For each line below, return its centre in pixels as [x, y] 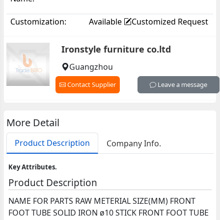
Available [107, 21]
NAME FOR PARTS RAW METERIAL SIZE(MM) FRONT [102, 201]
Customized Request [170, 21]
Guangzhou [91, 67]
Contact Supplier [91, 85]
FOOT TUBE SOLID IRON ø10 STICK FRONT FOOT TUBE [109, 213]
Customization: [39, 21]
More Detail [33, 123]
